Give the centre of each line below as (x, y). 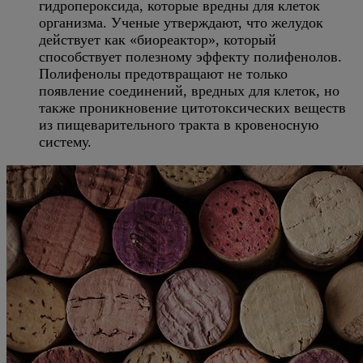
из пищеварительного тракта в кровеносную (179, 125)
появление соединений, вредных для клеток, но (189, 91)
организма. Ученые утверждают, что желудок (181, 23)
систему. (65, 142)
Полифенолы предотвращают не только (163, 74)
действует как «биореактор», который (158, 40)
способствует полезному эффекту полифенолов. (190, 57)
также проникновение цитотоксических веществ (192, 108)
